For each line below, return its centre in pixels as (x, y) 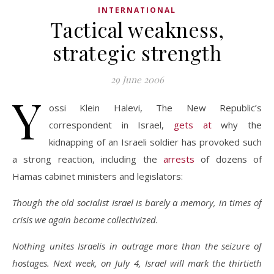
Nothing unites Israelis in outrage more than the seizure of (137, 246)
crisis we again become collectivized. (85, 220)
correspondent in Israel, (111, 125)
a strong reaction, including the (88, 159)
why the (237, 125)
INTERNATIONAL (137, 10)
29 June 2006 (137, 80)
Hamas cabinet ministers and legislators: (98, 176)
